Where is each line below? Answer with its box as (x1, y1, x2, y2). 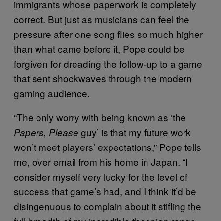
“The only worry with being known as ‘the (14, 110, 186, 124)
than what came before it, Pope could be (14, 41, 184, 55)
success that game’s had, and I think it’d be (14, 184, 196, 198)
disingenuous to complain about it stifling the (14, 199, 201, 213)
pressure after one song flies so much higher (14, 27, 203, 40)
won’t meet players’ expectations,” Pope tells (14, 140, 201, 153)
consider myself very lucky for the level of (14, 169, 187, 183)
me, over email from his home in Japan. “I (14, 154, 188, 168)
